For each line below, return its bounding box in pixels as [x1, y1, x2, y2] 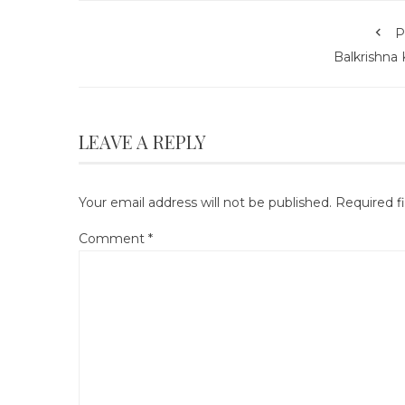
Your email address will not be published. [79, 193, 332, 211]
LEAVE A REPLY [79, 128, 206, 154]
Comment [79, 230, 148, 247]
